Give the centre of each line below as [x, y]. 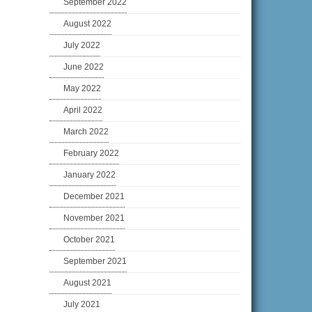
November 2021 [94, 218]
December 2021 [94, 197]
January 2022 [89, 175]
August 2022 [87, 24]
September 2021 [95, 262]
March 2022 [86, 132]
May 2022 [82, 89]
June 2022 [84, 67]
